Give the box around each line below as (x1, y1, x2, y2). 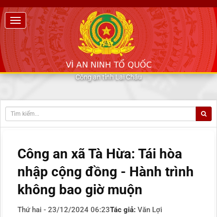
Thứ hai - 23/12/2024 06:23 (17, 205, 110, 215)
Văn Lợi (138, 205, 162, 215)
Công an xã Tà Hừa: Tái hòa (17, 146, 182, 162)
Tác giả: (110, 205, 138, 215)
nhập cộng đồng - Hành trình (17, 164, 194, 180)
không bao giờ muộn (17, 182, 142, 198)
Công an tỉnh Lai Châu (75, 73, 142, 81)
